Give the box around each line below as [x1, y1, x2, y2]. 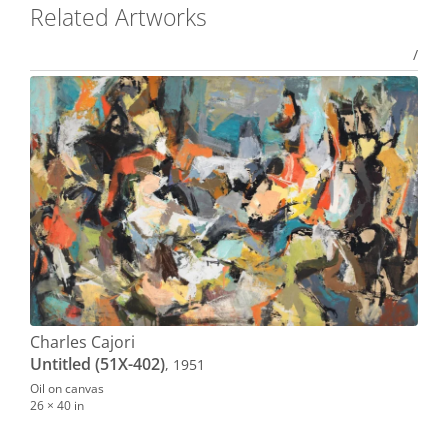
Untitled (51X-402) [30, 352, 165, 375]
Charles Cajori [30, 330, 135, 353]
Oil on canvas [30, 379, 104, 396]
